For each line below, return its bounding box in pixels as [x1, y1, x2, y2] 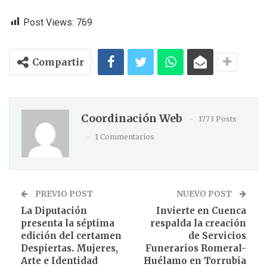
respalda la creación [150, 217, 246, 229]
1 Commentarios [95, 132, 154, 141]
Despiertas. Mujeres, [21, 242, 118, 254]
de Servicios [188, 229, 246, 241]
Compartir [32, 55, 84, 68]
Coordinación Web [81, 111, 182, 125]
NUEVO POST [176, 188, 234, 199]
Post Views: [23, 16, 74, 28]
